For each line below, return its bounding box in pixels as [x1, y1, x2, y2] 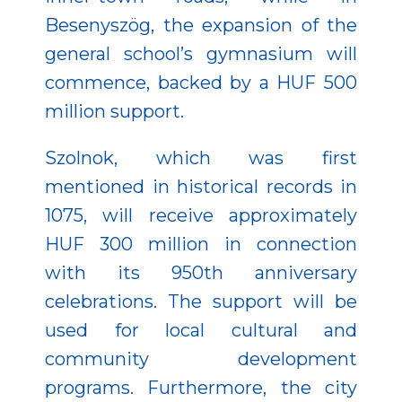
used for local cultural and [45, 319, 357, 341]
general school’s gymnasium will [45, 42, 357, 65]
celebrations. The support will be [45, 290, 357, 312]
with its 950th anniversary [45, 261, 357, 284]
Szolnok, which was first [45, 146, 357, 169]
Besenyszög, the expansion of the [45, 13, 357, 36]
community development [45, 347, 357, 370]
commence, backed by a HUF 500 [45, 71, 357, 93]
